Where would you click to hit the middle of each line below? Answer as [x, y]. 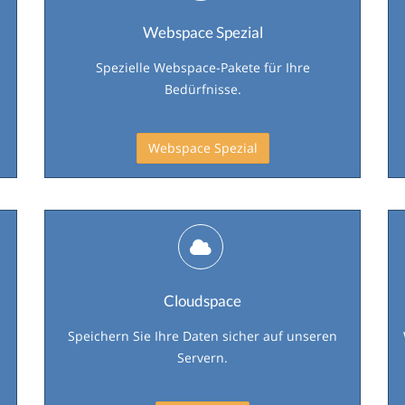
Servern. [202, 358]
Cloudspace [202, 301]
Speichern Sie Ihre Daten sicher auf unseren [202, 336]
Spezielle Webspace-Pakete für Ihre [202, 67]
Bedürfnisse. [202, 89]
